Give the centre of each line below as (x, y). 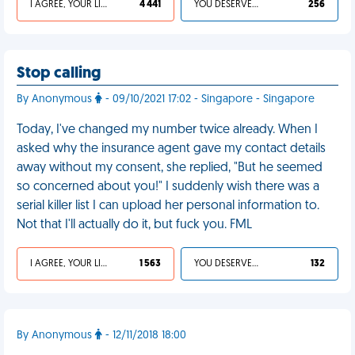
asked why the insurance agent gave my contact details (171, 149)
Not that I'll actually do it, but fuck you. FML (134, 225)
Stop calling (59, 74)
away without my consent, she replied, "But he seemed (170, 168)
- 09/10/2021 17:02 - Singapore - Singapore (208, 99)
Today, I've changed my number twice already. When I (167, 130)
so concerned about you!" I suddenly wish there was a (168, 187)
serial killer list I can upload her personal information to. (168, 206)
